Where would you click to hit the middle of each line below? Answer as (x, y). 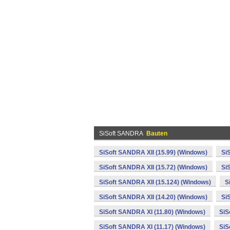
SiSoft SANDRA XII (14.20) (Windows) (153, 197)
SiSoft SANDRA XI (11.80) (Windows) (152, 212)
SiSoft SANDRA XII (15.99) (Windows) (153, 152)
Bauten (157, 133)
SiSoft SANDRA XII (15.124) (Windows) (155, 182)
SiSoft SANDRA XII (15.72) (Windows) (153, 167)
